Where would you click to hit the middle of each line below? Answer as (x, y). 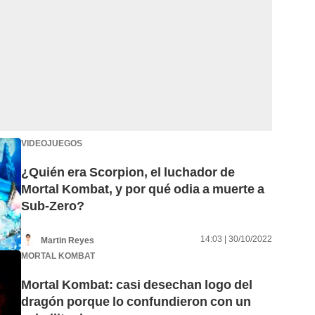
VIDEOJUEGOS (52, 143)
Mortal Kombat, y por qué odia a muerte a (143, 189)
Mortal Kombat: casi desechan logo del (137, 285)
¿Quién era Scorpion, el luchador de (128, 172)
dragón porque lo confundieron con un (136, 302)
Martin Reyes (67, 240)
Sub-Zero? (53, 206)
